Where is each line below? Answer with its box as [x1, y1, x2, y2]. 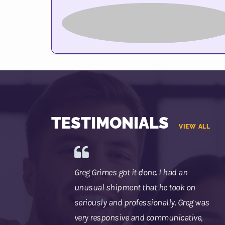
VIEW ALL [179, 123, 210, 131]
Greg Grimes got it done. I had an [74, 167, 188, 178]
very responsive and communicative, [74, 212, 202, 223]
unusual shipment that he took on [74, 182, 195, 193]
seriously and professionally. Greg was [74, 197, 209, 208]
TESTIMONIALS [51, 114, 169, 133]
